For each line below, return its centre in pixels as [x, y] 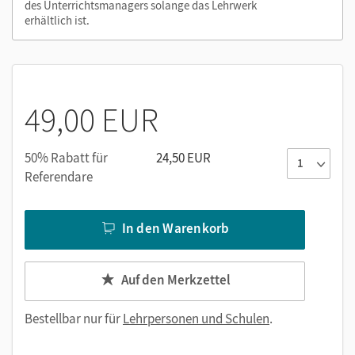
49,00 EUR [92, 119]
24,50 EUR [183, 157]
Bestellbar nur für [74, 318]
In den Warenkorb [176, 229]
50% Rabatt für [66, 157]
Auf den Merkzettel [176, 280]
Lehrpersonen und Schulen [196, 318]
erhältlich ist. [57, 20]
